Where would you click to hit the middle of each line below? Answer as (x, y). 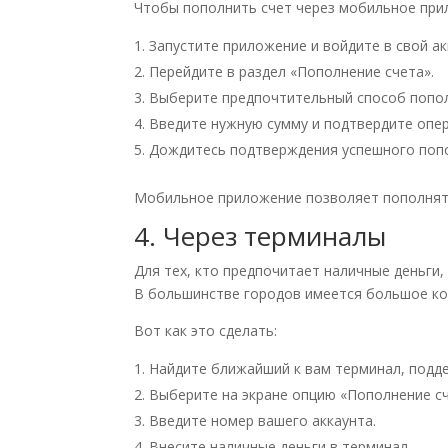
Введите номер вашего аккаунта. (263, 421)
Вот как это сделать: (206, 331)
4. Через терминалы (260, 236)
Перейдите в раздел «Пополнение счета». (292, 72)
